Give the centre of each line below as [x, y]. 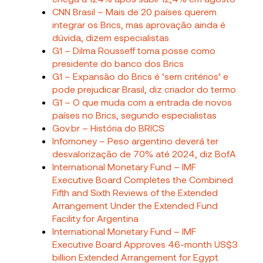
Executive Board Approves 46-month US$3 [145, 244]
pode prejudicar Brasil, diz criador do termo [144, 89]
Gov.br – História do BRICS [109, 127]
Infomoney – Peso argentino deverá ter [136, 140]
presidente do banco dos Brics [118, 63]
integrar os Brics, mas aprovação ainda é [139, 24]
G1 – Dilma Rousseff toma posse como [134, 50]
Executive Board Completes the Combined [143, 179]
